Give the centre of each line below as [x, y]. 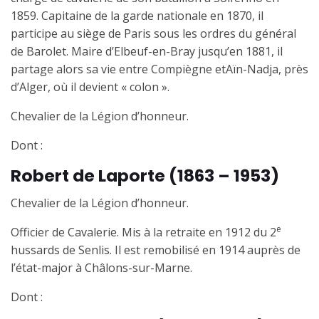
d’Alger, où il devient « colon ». [90, 87]
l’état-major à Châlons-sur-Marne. [101, 267]
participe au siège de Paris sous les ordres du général [153, 33]
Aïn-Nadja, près [267, 69]
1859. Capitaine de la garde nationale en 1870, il [137, 15]
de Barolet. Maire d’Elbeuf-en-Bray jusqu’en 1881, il [147, 51]
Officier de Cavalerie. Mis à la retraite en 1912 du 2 [143, 232]
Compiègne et [188, 69]
